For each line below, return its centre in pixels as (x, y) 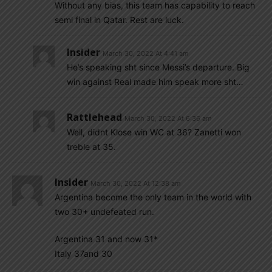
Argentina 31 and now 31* (106, 239)
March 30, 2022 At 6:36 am (168, 118)
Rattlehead (94, 117)
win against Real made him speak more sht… (155, 82)
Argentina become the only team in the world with (153, 197)
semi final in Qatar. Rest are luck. (119, 20)
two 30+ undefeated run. (104, 212)
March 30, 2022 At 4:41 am (146, 53)
